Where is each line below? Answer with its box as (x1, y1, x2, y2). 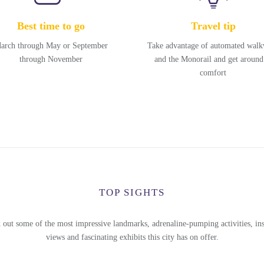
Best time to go (17, 20, 85, 32)
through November (19, 55, 82, 64)
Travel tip (190, 20, 236, 32)
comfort (200, 68, 226, 77)
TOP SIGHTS (99, 187, 165, 198)
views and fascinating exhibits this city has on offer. (45, 233, 219, 242)
